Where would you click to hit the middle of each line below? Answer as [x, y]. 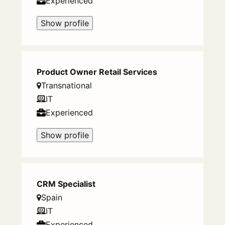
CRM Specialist [66, 184]
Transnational [66, 86]
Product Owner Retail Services [97, 72]
